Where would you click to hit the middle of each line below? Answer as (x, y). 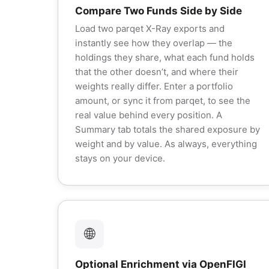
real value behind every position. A (149, 115)
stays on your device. (120, 158)
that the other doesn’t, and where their (157, 72)
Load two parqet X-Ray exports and (150, 29)
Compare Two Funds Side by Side (159, 11)
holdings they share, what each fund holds (165, 57)
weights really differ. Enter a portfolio (154, 86)
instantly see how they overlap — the (154, 43)
